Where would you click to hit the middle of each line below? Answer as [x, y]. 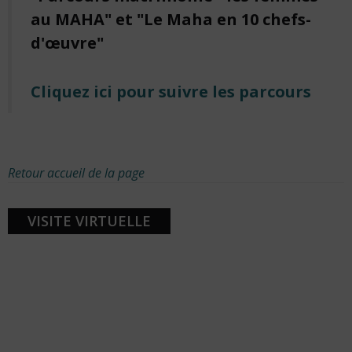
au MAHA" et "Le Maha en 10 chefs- [171, 19]
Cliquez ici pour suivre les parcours [171, 92]
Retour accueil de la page [76, 173]
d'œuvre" [67, 43]
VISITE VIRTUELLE [89, 221]
